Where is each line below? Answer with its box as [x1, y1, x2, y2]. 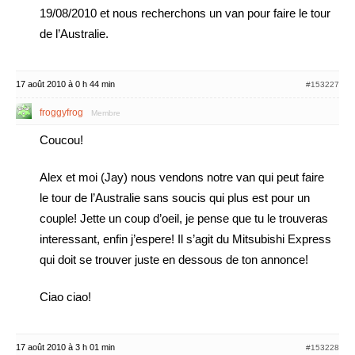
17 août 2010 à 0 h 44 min [16, 79, 115, 89]
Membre [91, 109, 120, 117]
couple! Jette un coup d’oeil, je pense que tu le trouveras [40, 212, 328, 225]
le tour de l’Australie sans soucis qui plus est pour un [40, 191, 310, 204]
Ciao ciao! [40, 290, 91, 303]
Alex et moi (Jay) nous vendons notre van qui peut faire [40, 170, 324, 184]
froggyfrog [40, 107, 83, 118]
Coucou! [40, 133, 83, 147]
